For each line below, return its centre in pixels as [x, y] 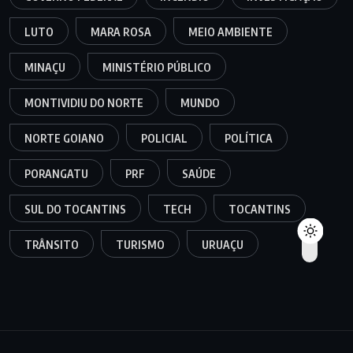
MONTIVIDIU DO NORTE [84, 102]
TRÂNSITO [52, 244]
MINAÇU [45, 67]
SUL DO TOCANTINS [75, 209]
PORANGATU [56, 173]
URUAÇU [223, 244]
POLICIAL [164, 138]
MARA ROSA [121, 32]
